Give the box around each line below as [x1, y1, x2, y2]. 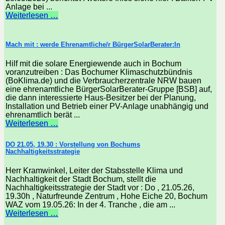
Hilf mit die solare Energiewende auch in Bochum [6, 59, 181, 68]
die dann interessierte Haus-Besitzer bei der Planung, [6, 93, 196, 102]
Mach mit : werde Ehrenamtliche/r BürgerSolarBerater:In [6, 41, 180, 49]
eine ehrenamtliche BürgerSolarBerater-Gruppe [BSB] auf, [6, 85, 212, 94]
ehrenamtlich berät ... [6, 110, 80, 120]
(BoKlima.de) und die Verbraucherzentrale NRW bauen [6, 76, 201, 85]
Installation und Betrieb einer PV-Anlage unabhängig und [6, 102, 208, 111]
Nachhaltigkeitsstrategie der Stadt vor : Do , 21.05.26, [6, 183, 194, 192]
